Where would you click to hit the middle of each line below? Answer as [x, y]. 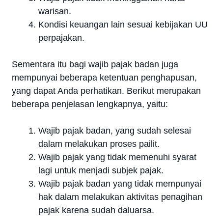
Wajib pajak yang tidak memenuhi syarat [117, 157]
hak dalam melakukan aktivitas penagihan [120, 197]
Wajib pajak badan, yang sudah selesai [115, 130]
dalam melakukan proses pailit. [99, 144]
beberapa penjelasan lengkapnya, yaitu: [90, 104]
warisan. [55, 11]
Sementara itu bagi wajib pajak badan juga [95, 64]
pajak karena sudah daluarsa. [96, 210]
